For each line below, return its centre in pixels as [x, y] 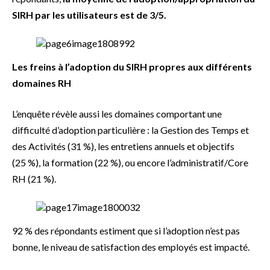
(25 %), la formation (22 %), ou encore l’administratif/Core [130, 163]
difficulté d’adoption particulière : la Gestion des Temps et [130, 130]
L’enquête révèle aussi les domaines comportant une [117, 114]
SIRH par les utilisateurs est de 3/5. [90, 15]
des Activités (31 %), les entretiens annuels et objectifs [123, 146]
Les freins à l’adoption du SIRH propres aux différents [132, 67]
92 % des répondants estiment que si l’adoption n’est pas [126, 231]
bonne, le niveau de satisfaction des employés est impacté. [131, 247]
